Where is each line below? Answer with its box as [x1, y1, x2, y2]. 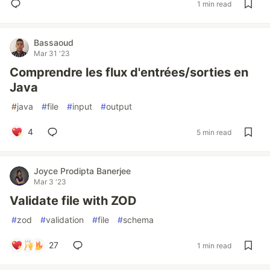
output [106, 101, 132, 111]
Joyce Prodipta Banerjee [34, 166, 131, 176]
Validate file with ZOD [10, 193, 137, 208]
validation [46, 215, 84, 225]
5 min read [196, 127, 231, 137]
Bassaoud [34, 37, 74, 48]
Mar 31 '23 [34, 49, 70, 58]
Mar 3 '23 [34, 177, 66, 186]
